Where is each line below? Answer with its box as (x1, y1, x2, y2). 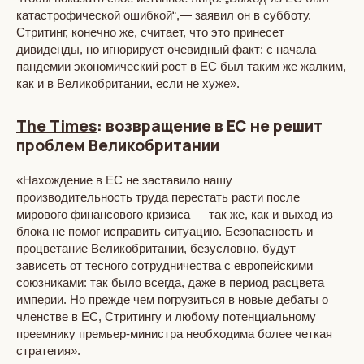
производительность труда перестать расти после (16, 189, 300, 204)
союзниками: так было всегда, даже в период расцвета (16, 275, 324, 289)
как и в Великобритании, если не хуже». (16, 76, 240, 90)
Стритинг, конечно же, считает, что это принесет (16, 24, 284, 39)
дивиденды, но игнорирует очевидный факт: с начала (16, 41, 316, 56)
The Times (16, 115, 97, 136)
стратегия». (16, 343, 80, 357)
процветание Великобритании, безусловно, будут (16, 240, 296, 255)
